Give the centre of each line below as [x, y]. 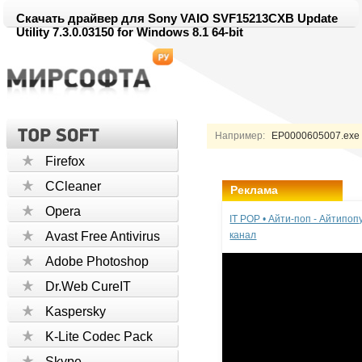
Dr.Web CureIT [88, 286]
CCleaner [74, 186]
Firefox [65, 161]
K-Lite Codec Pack [99, 337]
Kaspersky [76, 311]
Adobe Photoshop [97, 261]
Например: [240, 136]
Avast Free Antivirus [103, 236]
